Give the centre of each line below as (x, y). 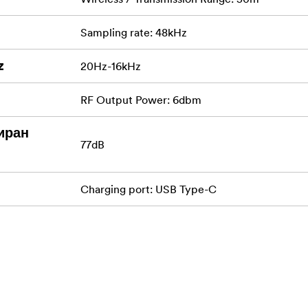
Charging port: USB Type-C (148, 189)
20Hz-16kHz (110, 66)
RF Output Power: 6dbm (141, 100)
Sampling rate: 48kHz (133, 33)
